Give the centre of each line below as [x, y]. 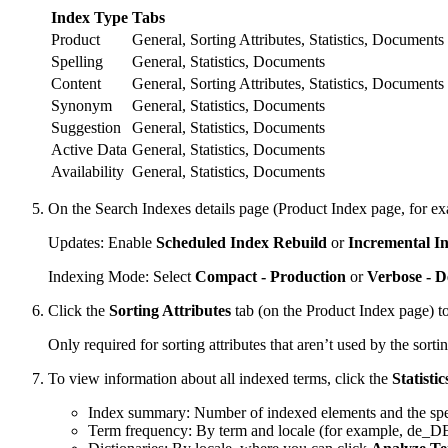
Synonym [81, 105]
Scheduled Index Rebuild [241, 242]
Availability [87, 171]
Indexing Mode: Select [121, 276]
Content [76, 83]
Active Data [89, 149]
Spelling [77, 61]
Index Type [89, 17]
